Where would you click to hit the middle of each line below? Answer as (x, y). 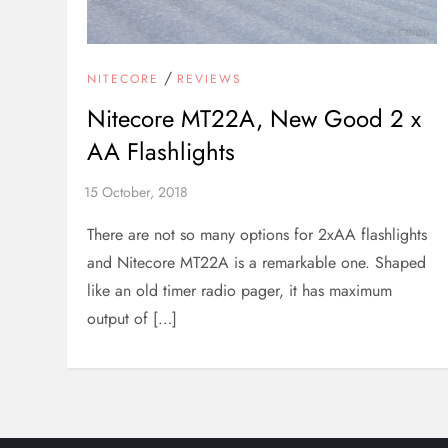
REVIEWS (210, 79)
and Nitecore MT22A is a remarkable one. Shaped (257, 263)
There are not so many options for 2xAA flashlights (257, 235)
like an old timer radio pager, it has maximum (240, 291)
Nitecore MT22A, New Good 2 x (254, 119)
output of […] (132, 319)
